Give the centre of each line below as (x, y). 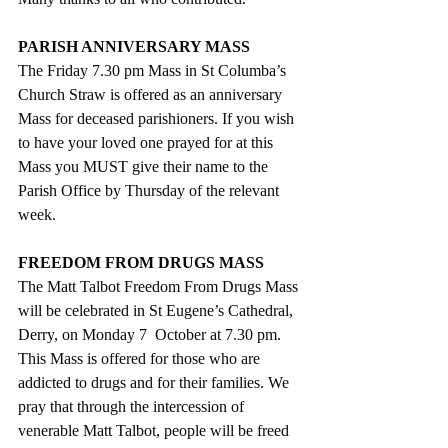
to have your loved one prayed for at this (147, 142)
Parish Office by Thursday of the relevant (150, 190)
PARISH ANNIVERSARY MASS (134, 46)
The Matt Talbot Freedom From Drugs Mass (160, 286)
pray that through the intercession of (133, 406)
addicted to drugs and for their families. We (155, 382)
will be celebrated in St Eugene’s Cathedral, (157, 310)
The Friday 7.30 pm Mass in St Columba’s (154, 70)
